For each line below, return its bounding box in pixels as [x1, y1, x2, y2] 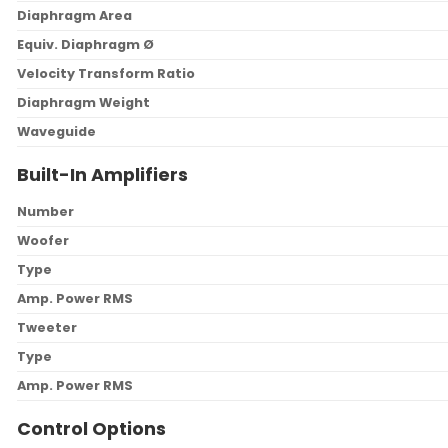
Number [17, 202, 74, 220]
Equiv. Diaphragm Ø [17, 35, 154, 53]
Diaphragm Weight [17, 93, 150, 111]
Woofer [17, 231, 69, 249]
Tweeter [17, 318, 77, 336]
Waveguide [17, 122, 96, 140]
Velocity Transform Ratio [17, 64, 195, 82]
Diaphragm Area [17, 6, 132, 24]
